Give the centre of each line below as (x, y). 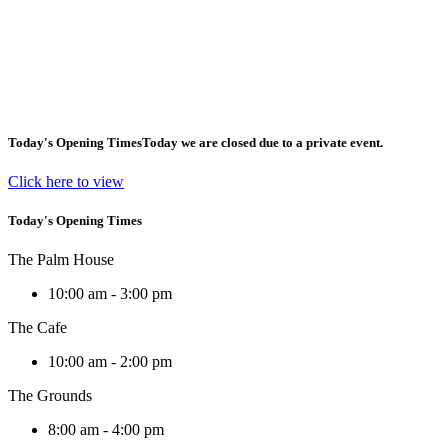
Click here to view (66, 181)
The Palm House (61, 260)
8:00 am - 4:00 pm (106, 430)
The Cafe (37, 328)
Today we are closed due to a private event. (262, 142)
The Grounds (50, 396)
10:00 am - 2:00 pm (110, 362)
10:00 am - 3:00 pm (110, 294)
